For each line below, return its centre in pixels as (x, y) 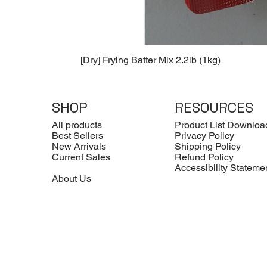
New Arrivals (79, 146)
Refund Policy (204, 157)
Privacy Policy (205, 135)
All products (77, 125)
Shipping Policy (208, 146)
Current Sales (81, 157)
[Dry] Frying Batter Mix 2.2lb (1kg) (151, 60)
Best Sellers (78, 135)
